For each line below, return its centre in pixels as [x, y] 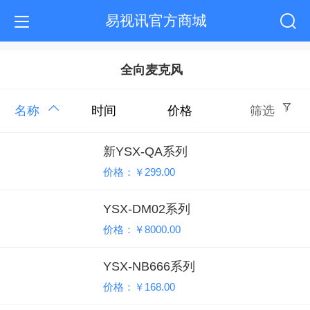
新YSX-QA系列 [145, 152]
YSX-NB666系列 [149, 267]
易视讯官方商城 [156, 20]
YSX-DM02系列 [147, 209]
